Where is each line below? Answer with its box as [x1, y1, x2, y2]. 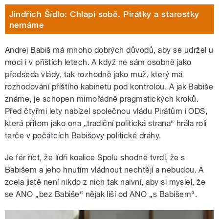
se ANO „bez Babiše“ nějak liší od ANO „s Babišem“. [5, 190, 197, 199]
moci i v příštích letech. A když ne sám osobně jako [5, 58, 192, 67]
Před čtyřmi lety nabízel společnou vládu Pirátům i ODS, [5, 107, 208, 116]
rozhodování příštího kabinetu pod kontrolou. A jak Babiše [5, 82, 214, 92]
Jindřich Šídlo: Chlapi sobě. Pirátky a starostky [9, 9, 199, 19]
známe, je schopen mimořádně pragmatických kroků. [5, 94, 199, 104]
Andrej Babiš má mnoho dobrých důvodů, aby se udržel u [5, 45, 214, 55]
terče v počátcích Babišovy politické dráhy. [5, 131, 161, 141]
